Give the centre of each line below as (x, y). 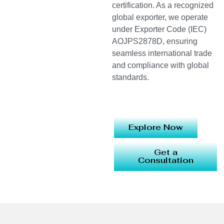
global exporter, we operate (160, 17)
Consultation (165, 160)
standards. (130, 77)
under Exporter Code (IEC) (159, 29)
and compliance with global (160, 65)
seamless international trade (162, 53)
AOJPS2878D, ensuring (155, 41)
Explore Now (156, 127)
